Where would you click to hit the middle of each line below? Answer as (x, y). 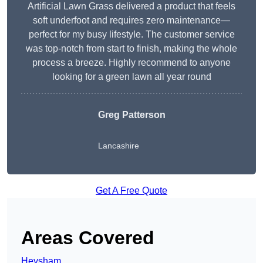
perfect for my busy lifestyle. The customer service (131, 35)
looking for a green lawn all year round (131, 77)
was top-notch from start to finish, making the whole (131, 49)
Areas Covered (88, 238)
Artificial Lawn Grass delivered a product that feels (131, 6)
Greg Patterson (131, 115)
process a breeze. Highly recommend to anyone (131, 63)
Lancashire (118, 146)
